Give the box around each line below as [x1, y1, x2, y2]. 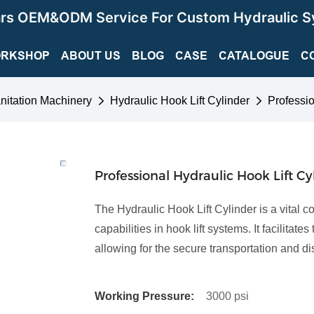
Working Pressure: [94, 289, 194, 302]
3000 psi [205, 289, 249, 302]
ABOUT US [61, 49, 121, 62]
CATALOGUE [219, 49, 289, 62]
